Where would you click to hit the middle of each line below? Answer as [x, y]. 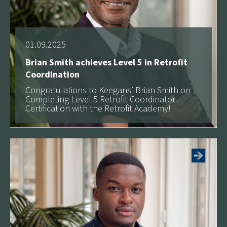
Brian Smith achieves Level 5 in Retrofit [106, 62]
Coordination [52, 74]
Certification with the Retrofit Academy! [99, 108]
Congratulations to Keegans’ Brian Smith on [108, 90]
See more [164, 123]
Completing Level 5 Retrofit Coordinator [100, 99]
